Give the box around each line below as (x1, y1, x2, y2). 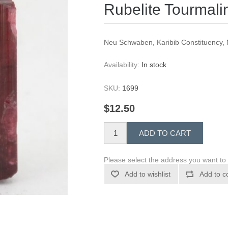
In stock (141, 61, 167, 69)
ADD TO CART (139, 129, 191, 138)
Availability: (104, 61, 140, 69)
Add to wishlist (125, 170, 171, 179)
